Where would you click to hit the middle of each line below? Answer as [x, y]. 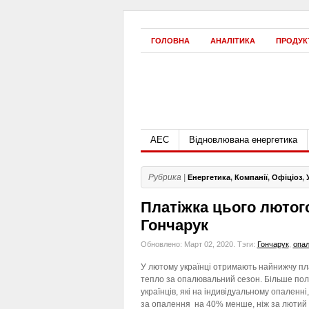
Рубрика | [167, 177]
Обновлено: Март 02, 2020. [189, 244]
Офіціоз [287, 177]
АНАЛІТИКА [232, 41]
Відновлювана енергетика [243, 140]
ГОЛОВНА [170, 41]
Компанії [251, 177]
